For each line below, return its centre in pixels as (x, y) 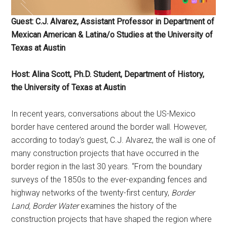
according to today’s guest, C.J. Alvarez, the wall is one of (113, 140)
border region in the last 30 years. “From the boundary (107, 166)
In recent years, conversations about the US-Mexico (104, 113)
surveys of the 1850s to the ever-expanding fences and (109, 179)
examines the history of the (128, 206)
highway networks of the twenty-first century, (91, 193)
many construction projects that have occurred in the (105, 153)
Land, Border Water (45, 206)
